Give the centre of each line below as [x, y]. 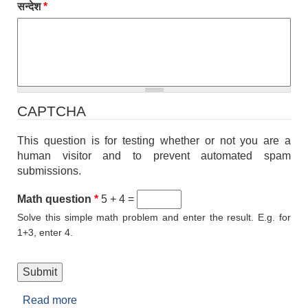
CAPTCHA [52, 111]
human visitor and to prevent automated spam [154, 156]
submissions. [49, 171]
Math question [56, 199]
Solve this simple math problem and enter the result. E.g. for [154, 218]
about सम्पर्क [104, 300]
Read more [50, 300]
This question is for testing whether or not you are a [154, 141]
